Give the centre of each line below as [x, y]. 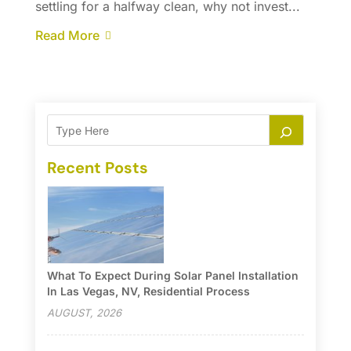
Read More [67, 36]
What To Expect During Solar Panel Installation [172, 276]
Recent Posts [97, 168]
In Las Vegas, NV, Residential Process [148, 291]
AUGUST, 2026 [84, 313]
